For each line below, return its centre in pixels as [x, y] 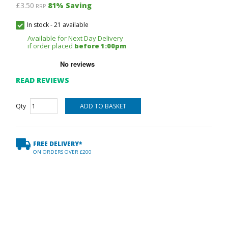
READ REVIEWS [42, 80]
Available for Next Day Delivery [76, 38]
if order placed [51, 46]
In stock [38, 25]
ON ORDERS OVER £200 [62, 152]
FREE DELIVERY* [57, 144]
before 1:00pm [101, 46]
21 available [71, 25]
